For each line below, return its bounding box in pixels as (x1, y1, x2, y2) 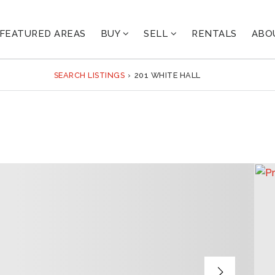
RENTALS (192, 28, 237, 39)
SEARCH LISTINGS (53, 70, 125, 80)
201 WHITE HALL (134, 70, 201, 80)
